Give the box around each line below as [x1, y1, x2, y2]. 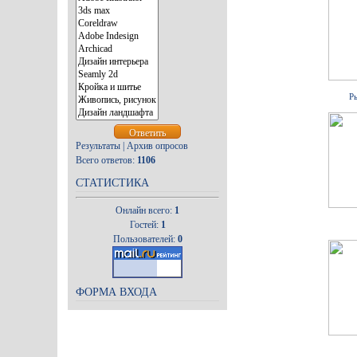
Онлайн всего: [116, 205, 175, 216]
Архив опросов [127, 140, 188, 151]
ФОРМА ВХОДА [76, 286, 157, 298]
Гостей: [129, 219, 161, 230]
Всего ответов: [76, 155, 137, 166]
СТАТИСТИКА [76, 177, 149, 189]
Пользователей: [112, 233, 178, 245]
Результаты [76, 140, 120, 151]
